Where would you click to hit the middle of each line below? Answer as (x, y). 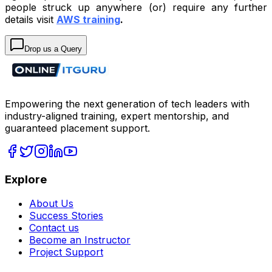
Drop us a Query (53, 49)
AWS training (88, 20)
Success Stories (66, 216)
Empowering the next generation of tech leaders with (127, 104)
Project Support (66, 252)
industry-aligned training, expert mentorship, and (117, 116)
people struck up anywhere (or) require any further (136, 8)
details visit (31, 20)
